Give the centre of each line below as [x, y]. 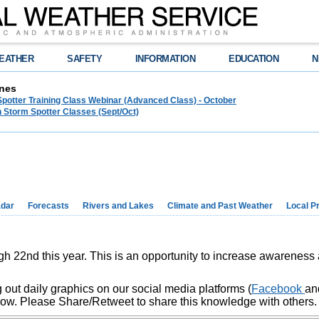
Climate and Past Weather [220, 206]
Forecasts [48, 206]
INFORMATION [166, 59]
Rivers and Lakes [118, 206]
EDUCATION [254, 59]
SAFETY [85, 59]
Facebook [278, 289]
